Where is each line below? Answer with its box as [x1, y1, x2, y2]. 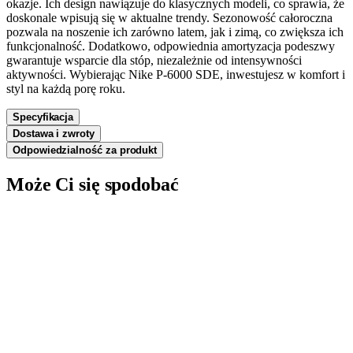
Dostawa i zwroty [13, 127, 95, 139]
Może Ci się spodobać [6, 173, 179, 195]
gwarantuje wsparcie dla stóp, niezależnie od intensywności [6, 53, 302, 67]
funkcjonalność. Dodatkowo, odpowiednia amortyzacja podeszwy [6, 39, 335, 53]
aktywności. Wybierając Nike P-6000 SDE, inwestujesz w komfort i [6, 67, 345, 81]
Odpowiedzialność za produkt [13, 143, 158, 156]
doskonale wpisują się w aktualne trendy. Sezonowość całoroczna [6, 10, 333, 24]
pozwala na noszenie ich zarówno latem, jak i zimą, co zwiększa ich [6, 24, 344, 39]
